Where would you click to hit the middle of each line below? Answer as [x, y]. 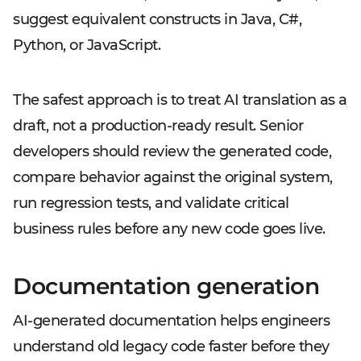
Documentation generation [166, 286]
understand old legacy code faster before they [171, 346]
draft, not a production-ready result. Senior [158, 126]
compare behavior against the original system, [173, 177]
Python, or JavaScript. [87, 45]
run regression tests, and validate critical [151, 203]
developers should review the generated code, [172, 151]
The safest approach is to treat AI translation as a [180, 100]
